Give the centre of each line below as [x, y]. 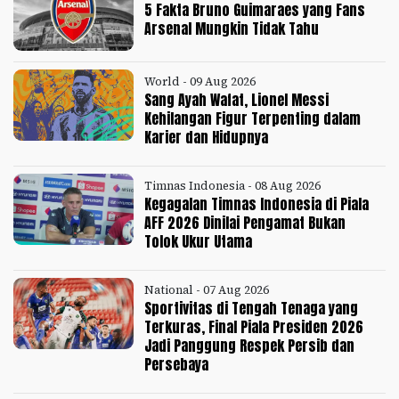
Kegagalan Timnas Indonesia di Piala [257, 204]
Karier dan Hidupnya [207, 138]
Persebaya [177, 365]
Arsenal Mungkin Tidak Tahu [232, 28]
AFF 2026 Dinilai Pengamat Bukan [245, 223]
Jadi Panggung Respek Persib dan [250, 346]
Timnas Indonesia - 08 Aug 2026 [233, 186]
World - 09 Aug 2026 [200, 82]
